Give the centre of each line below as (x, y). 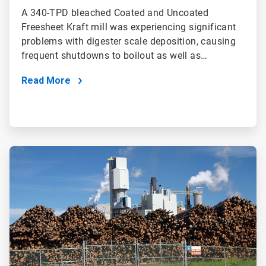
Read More (46, 81)
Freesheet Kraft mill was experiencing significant (129, 27)
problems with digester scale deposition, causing (129, 42)
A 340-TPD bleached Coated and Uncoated (115, 13)
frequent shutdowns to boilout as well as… (115, 56)
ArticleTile (27, 151)
